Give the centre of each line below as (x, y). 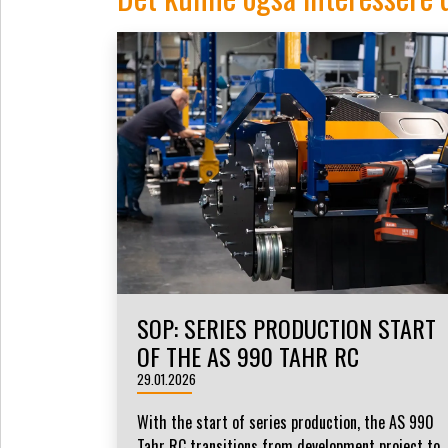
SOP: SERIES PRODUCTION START (286, 328)
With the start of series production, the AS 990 (285, 422)
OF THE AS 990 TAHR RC (248, 356)
